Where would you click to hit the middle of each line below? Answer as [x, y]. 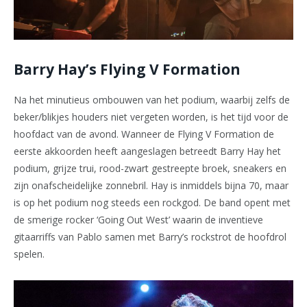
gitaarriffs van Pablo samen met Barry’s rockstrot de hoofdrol [150, 236]
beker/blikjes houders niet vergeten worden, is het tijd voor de [151, 116]
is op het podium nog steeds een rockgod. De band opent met [152, 202]
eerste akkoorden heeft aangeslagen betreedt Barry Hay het [147, 151]
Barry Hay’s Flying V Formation [127, 70]
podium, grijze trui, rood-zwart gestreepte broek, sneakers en [150, 168]
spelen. [29, 254]
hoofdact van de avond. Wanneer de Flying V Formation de [144, 134]
